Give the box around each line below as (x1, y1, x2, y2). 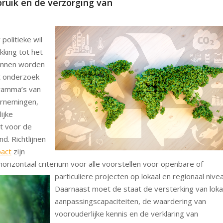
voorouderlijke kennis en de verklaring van (54, 208, 198, 219)
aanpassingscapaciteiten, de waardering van (54, 196, 206, 206)
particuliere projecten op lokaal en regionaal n (54, 171, 210, 181)
